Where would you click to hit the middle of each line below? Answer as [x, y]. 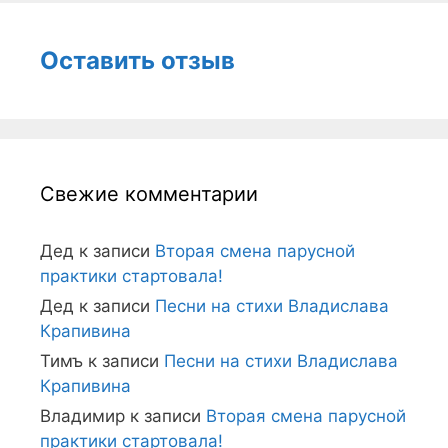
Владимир [82, 415]
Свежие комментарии [149, 193]
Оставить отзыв [137, 60]
